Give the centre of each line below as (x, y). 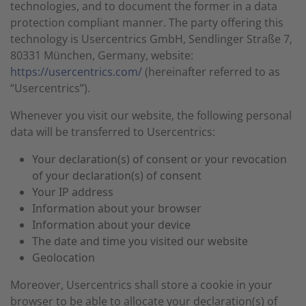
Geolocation (64, 258)
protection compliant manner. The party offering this (147, 23)
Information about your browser (117, 208)
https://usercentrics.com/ (76, 72)
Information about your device (111, 225)
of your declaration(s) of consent (117, 176)
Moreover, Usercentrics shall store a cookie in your (141, 285)
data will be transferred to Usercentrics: (113, 132)
